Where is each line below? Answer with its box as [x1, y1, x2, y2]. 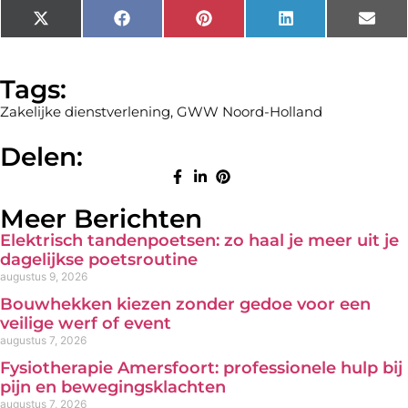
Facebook [128, 15, 198, 35]
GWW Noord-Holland [177, 103, 322, 121]
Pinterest [210, 15, 272, 35]
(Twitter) [47, 30, 107, 49]
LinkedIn [292, 15, 351, 35]
